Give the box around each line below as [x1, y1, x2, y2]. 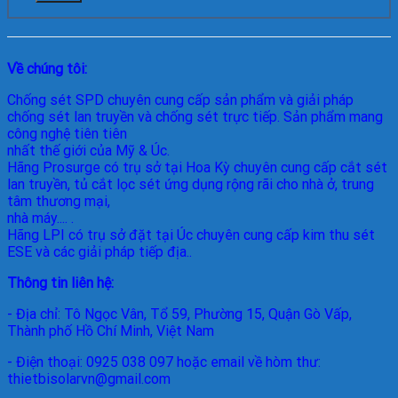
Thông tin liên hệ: [7, 275, 114, 292]
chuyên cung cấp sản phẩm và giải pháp [107, 92, 354, 109]
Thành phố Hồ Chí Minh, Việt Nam [7, 322, 214, 340]
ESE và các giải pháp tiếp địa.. [7, 243, 192, 261]
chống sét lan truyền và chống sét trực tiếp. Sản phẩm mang [7, 108, 383, 126]
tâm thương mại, [7, 193, 110, 211]
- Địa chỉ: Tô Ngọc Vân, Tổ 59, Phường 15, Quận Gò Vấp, [7, 306, 352, 323]
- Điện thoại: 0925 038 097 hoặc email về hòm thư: [7, 354, 321, 371]
